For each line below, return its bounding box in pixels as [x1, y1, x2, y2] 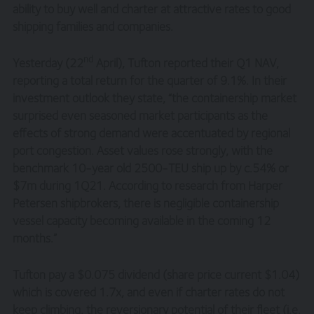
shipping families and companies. [13, 18, 174, 34]
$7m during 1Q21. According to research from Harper [13, 177, 283, 193]
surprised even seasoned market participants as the [13, 107, 268, 123]
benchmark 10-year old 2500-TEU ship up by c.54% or [13, 160, 289, 175]
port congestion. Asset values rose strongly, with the [13, 142, 273, 158]
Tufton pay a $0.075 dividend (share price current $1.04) [13, 266, 300, 282]
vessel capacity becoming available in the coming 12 [13, 212, 271, 228]
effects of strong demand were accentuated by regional [13, 125, 291, 140]
